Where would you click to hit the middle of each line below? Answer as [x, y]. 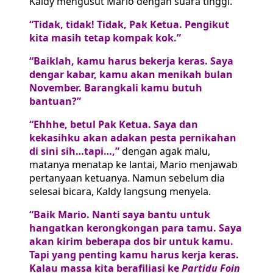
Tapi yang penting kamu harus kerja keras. [134, 255]
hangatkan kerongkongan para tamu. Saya [136, 228]
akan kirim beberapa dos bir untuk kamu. [131, 242]
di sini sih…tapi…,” [74, 151]
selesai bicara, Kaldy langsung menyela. [120, 192]
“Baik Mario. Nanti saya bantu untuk [120, 215]
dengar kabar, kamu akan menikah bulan [131, 75]
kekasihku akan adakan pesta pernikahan [133, 138]
